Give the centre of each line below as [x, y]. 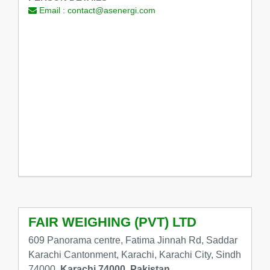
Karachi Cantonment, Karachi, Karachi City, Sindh [134, 255]
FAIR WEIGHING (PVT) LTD [112, 222]
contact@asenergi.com [111, 10]
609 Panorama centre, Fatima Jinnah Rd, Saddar [133, 240]
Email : [52, 10]
